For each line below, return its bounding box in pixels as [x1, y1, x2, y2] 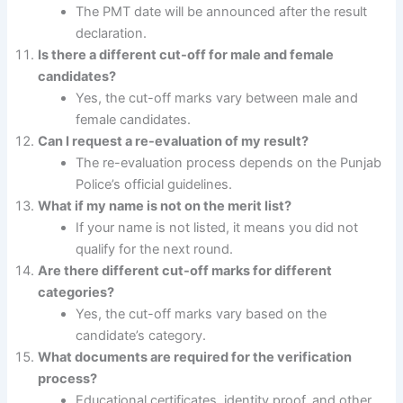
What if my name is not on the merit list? [38, 198, 292, 215]
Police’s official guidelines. [76, 176, 233, 193]
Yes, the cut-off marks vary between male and [76, 90, 359, 107]
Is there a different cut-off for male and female [38, 47, 335, 64]
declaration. [76, 25, 148, 42]
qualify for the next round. [76, 241, 234, 258]
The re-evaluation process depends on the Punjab [76, 155, 382, 172]
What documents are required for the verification [38, 349, 353, 366]
